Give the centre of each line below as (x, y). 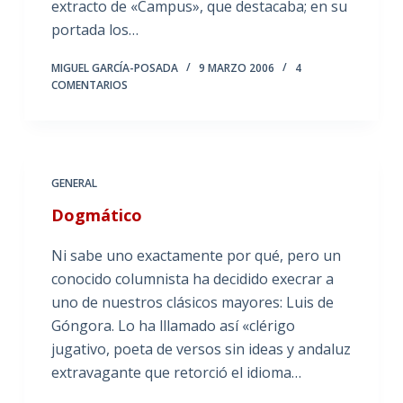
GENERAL (74, 183)
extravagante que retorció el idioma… (176, 372)
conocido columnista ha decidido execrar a (192, 278)
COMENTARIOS (89, 85)
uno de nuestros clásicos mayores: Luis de (192, 302)
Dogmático (96, 215)
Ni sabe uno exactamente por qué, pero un (196, 255)
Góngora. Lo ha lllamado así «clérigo (173, 325)
